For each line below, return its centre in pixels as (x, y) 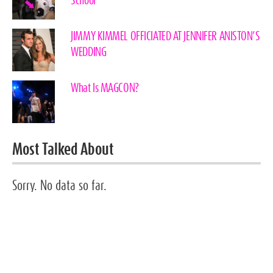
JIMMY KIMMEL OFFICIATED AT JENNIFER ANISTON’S (165, 37)
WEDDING (89, 53)
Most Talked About (63, 150)
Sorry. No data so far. (59, 186)
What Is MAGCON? (105, 89)
